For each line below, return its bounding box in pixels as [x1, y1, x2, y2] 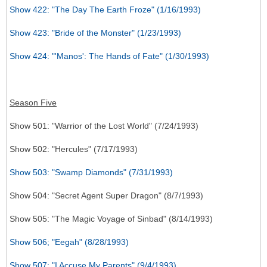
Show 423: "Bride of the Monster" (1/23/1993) [10, 28, 181, 38]
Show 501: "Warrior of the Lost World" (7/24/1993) [10, 121, 198, 131]
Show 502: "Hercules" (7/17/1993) [10, 144, 138, 154]
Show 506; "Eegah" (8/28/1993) [10, 237, 129, 247]
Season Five [10, 98, 57, 108]
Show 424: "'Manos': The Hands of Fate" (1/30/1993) [10, 51, 209, 61]
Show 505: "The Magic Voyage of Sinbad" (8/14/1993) [10, 214, 213, 224]
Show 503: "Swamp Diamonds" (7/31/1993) [10, 167, 173, 178]
